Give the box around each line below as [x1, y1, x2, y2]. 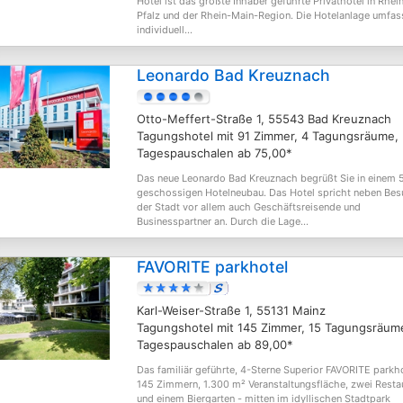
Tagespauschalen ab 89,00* [137, 337, 293, 352]
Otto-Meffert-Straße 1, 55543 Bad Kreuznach [137, 112, 391, 126]
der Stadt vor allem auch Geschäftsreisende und [137, 201, 361, 213]
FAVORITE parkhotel [137, 257, 288, 276]
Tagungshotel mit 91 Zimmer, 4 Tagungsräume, [137, 129, 399, 143]
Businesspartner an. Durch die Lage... [137, 215, 309, 228]
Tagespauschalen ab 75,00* [137, 146, 292, 160]
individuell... [137, 23, 193, 36]
